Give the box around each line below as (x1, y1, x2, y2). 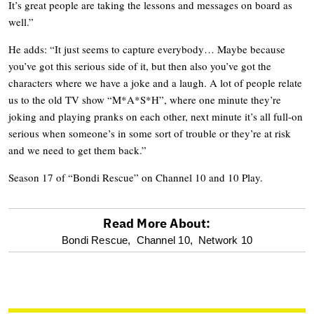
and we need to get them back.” (8, 143, 146, 158)
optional (8, 231, 95, 253)
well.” (8, 15, 34, 29)
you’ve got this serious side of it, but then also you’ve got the (8, 59, 271, 74)
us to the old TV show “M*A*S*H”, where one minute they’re (8, 93, 281, 107)
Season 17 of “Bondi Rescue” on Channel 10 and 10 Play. (8, 170, 263, 185)
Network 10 (198, 234, 253, 247)
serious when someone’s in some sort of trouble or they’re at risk (8, 126, 291, 141)
